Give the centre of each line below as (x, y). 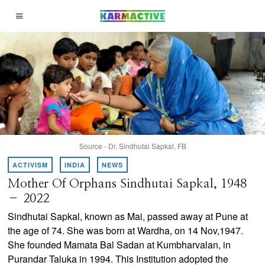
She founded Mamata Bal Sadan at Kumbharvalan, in (119, 244)
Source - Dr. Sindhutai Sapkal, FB (132, 146)
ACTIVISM (30, 164)
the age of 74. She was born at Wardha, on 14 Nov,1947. (126, 230)
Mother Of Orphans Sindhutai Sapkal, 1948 (127, 183)
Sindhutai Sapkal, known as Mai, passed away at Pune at (128, 216)
